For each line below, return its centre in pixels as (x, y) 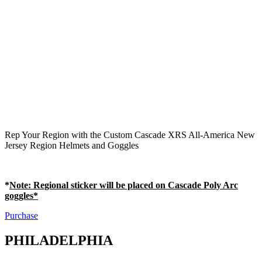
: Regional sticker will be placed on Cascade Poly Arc (133, 185)
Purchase (21, 215)
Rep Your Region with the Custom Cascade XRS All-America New (130, 135)
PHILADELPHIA (59, 240)
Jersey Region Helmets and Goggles (72, 145)
